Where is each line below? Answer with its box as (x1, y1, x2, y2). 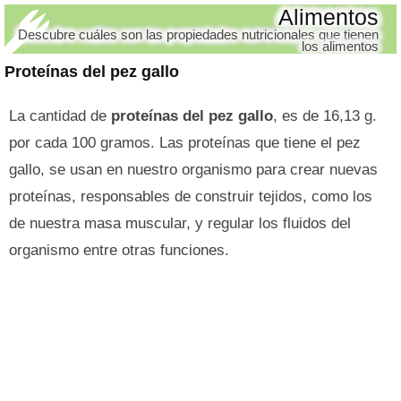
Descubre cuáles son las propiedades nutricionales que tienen (18, 27, 379, 42)
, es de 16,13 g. (273, 107, 377, 124)
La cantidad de (9, 107, 111, 124)
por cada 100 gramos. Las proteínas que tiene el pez (9, 134, 361, 151)
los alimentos (302, 38, 379, 54)
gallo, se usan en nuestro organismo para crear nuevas (9, 161, 378, 178)
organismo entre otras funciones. (9, 242, 229, 259)
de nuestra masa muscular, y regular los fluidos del (9, 215, 351, 232)
